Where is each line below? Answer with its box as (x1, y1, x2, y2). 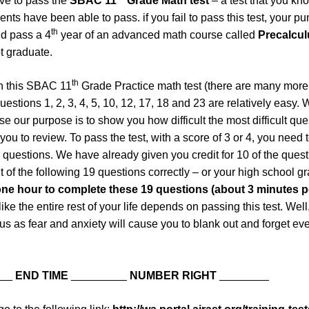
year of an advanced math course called (58, 29, 258, 41)
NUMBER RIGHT (127, 270, 219, 281)
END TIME (12, 270, 71, 281)
